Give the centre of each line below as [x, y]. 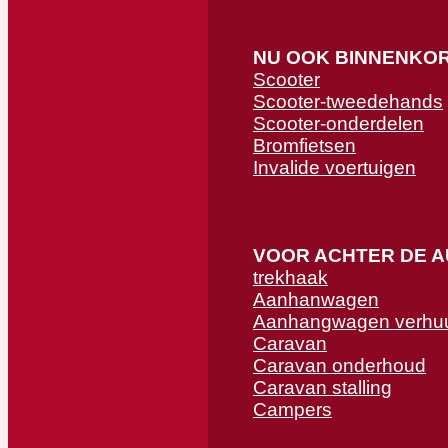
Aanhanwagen [316, 299]
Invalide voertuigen [334, 167]
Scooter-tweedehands [348, 101]
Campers [292, 409]
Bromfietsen [304, 145]
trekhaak [290, 277]
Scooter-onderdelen [338, 123]
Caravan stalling [322, 387]
